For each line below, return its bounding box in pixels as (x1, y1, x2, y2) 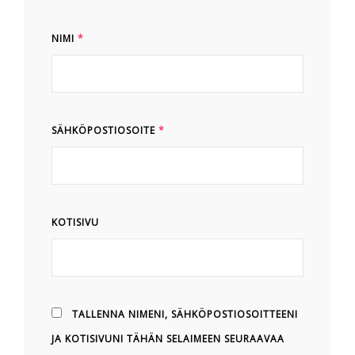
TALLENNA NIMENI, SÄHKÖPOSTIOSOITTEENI (72, 307, 298, 322)
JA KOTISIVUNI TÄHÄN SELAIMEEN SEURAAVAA (52, 332, 284, 346)
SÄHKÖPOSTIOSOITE (52, 124, 158, 138)
